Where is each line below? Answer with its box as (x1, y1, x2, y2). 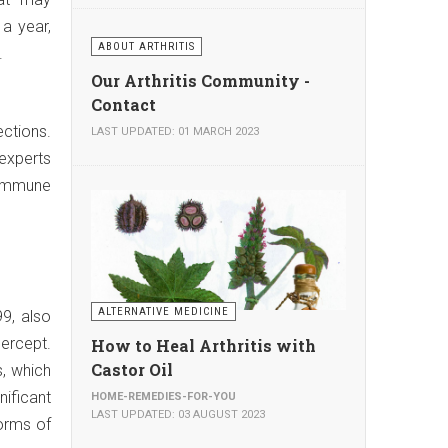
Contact (91, 94, 156, 115)
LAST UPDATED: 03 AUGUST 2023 (91, 408, 265, 421)
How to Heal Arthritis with (91, 335, 316, 356)
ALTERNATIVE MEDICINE (98, 305, 229, 318)
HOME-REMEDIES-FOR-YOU (91, 390, 236, 403)
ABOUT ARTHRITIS (98, 40, 195, 53)
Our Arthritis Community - (91, 70, 310, 91)
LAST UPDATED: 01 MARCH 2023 (91, 125, 259, 138)
